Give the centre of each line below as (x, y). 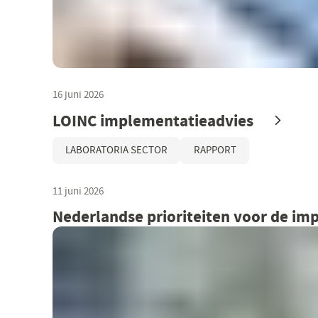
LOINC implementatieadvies (154, 121)
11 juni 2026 (78, 191)
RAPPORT (215, 150)
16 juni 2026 (78, 95)
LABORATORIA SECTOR (117, 150)
